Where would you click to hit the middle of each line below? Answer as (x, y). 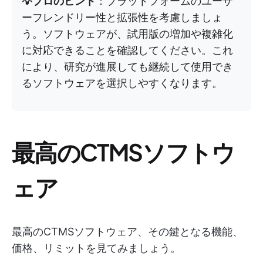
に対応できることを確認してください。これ (127, 50)
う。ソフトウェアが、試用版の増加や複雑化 (127, 34)
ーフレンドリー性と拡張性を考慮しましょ (122, 17)
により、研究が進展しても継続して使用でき (127, 67)
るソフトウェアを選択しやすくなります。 (122, 83)
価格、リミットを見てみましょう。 (96, 248)
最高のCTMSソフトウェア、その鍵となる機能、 (127, 232)
